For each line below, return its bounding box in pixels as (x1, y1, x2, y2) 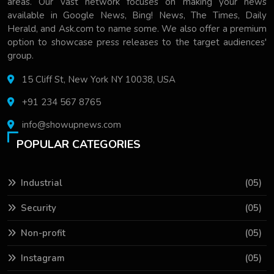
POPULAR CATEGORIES (17, 136, 141, 152)
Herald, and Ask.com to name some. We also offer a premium (7, 22, 267, 35)
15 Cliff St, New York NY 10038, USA (20, 73, 176, 86)
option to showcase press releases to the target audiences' (7, 35, 267, 48)
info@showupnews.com (22, 118, 121, 131)
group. (7, 49, 34, 62)
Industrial (21, 176, 62, 189)
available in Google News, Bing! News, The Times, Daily (7, 9, 267, 21)
